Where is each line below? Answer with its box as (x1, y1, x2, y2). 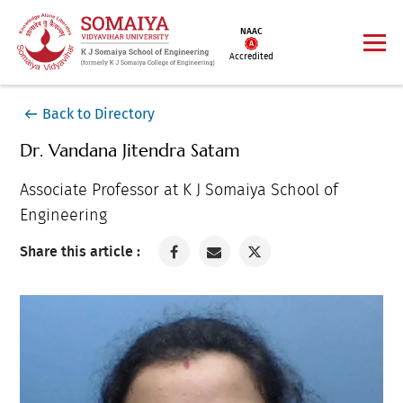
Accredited (228, 51, 273, 61)
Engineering (19, 208, 107, 225)
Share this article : (19, 244, 140, 259)
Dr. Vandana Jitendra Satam (19, 139, 240, 163)
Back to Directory (41, 105, 155, 123)
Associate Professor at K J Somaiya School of (19, 183, 339, 200)
